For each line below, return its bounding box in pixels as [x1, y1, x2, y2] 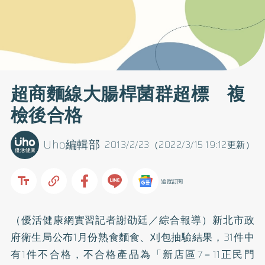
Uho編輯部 [43, 136, 101, 154]
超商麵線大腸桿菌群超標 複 [10, 80, 245, 108]
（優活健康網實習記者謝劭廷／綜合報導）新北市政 [10, 212, 255, 228]
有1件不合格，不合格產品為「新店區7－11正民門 [10, 246, 255, 262]
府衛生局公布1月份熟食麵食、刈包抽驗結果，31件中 [10, 229, 255, 245]
